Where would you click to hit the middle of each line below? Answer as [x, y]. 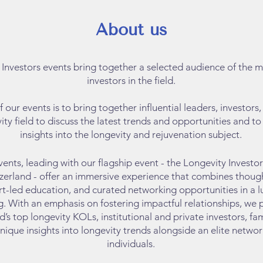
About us [131, 30]
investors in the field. [131, 80]
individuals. [131, 244]
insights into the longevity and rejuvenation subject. [131, 134]
